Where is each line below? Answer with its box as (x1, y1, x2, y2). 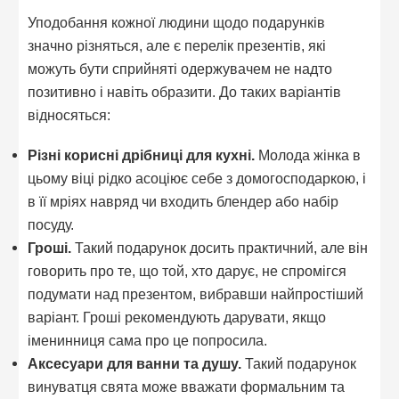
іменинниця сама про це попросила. (28, 332, 268, 349)
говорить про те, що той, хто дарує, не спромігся (28, 263, 347, 280)
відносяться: (28, 106, 111, 123)
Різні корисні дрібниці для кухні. (28, 147, 256, 164)
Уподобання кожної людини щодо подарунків (28, 13, 326, 30)
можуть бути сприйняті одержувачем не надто (28, 60, 333, 77)
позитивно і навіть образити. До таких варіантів (28, 83, 342, 100)
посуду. (28, 216, 75, 233)
